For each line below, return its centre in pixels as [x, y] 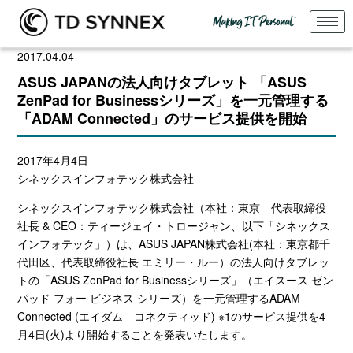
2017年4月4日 [53, 160]
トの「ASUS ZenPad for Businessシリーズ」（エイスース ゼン [176, 279]
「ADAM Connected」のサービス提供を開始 [162, 118]
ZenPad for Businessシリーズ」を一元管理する [173, 100]
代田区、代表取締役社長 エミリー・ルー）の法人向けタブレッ [174, 261]
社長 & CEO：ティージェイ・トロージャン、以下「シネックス [174, 225]
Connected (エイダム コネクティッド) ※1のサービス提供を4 [172, 316]
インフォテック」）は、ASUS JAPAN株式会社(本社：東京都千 [174, 243]
